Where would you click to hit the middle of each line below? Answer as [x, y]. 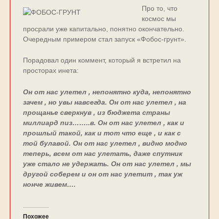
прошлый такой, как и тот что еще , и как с [102, 133]
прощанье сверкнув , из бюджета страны [96, 112]
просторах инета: [51, 71]
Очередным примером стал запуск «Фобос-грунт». [104, 39]
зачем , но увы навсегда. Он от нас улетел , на [104, 102]
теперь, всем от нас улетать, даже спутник [102, 153]
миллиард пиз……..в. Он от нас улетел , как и [103, 123]
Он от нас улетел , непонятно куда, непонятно [107, 92]
